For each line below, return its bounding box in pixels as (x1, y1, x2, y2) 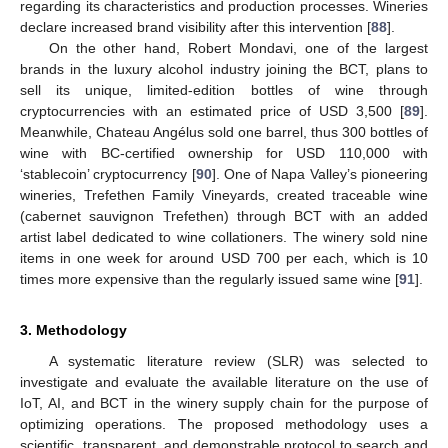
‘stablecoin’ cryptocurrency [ (20, 166, 196, 183)
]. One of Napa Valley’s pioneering (211, 166, 429, 183)
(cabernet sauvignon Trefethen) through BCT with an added (20, 208, 428, 225)
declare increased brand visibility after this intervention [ (20, 19, 371, 36)
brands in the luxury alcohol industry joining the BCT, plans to (20, 61, 428, 78)
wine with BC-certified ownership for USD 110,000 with (20, 145, 428, 162)
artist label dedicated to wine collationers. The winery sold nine (20, 229, 428, 246)
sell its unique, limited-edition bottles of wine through (20, 82, 428, 99)
